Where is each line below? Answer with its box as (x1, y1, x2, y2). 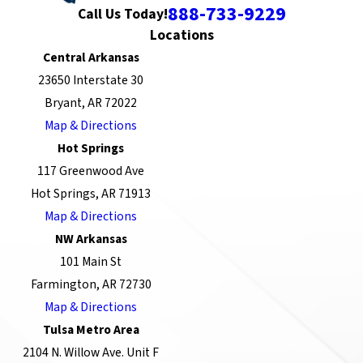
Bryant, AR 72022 (45, 94, 137, 113)
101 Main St (60, 253, 122, 271)
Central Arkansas (42, 49, 139, 67)
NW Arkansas (54, 230, 127, 249)
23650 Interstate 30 (38, 71, 143, 90)
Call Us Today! (77, 4, 168, 25)
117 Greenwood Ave (37, 162, 144, 181)
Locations (149, 25, 214, 46)
